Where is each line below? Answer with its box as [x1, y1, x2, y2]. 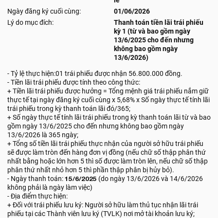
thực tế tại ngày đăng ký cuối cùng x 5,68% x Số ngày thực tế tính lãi [7, 96, 210, 104]
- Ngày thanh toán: [7, 175, 65, 182]
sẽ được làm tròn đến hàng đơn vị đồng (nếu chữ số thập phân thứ [7, 148, 206, 156]
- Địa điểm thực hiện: [7, 192, 68, 200]
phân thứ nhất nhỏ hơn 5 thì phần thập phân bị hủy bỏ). [7, 166, 174, 174]
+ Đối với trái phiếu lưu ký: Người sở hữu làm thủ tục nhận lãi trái [7, 201, 198, 209]
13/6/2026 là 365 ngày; [7, 131, 78, 139]
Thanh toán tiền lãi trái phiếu [114, 18, 203, 26]
